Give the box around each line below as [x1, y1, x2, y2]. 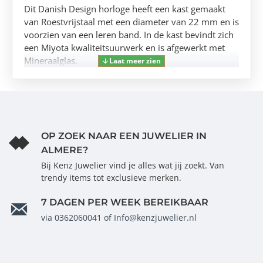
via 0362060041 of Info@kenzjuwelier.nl [41, 212, 197, 224]
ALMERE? [41, 144, 88, 156]
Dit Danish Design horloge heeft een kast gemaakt [24, 3, 225, 15]
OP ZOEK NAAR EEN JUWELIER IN [41, 130, 207, 142]
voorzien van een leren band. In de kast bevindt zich [24, 29, 234, 41]
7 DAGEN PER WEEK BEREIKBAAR [41, 197, 208, 208]
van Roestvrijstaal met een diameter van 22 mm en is [24, 16, 239, 28]
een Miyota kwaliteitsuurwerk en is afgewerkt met [24, 42, 225, 54]
